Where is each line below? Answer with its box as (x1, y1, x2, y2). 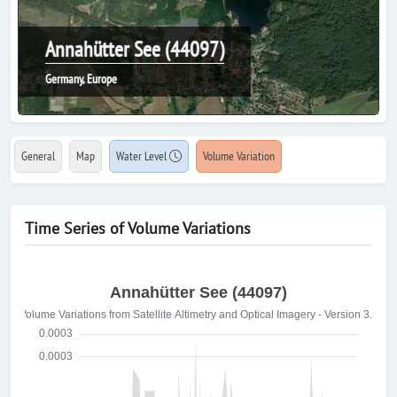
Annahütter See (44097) (45, 35, 224, 63)
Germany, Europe (45, 71, 117, 87)
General (21, 148, 55, 164)
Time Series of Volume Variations (25, 218, 251, 238)
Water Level (116, 148, 169, 164)
